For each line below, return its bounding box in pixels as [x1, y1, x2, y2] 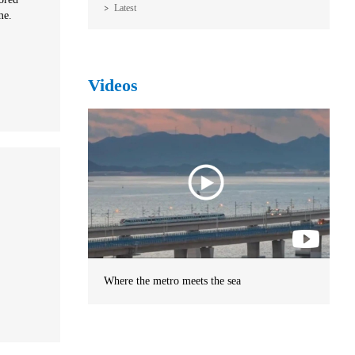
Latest [114, 2, 136, 14]
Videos [88, 75, 138, 96]
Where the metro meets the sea [104, 275, 241, 288]
